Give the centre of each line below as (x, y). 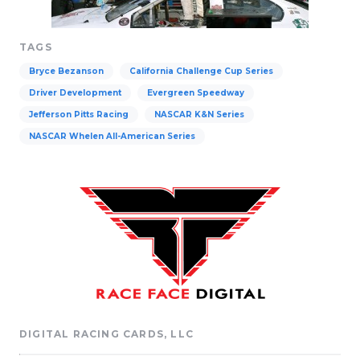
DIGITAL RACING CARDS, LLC (106, 333)
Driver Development (75, 93)
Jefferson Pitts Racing (79, 115)
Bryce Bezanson (66, 71)
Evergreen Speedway (196, 93)
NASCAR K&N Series (199, 115)
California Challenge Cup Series (201, 71)
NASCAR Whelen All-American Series (112, 136)
